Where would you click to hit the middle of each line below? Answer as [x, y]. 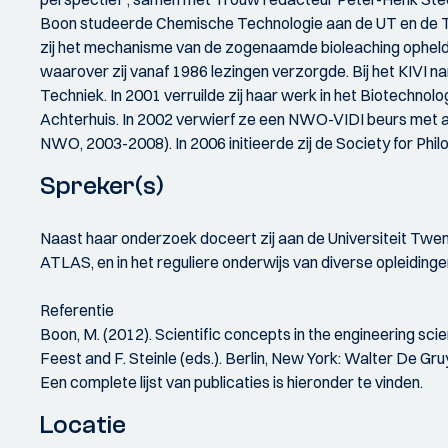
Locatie [83, 425]
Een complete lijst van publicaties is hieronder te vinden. [231, 382]
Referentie [77, 310]
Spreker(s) [102, 186]
